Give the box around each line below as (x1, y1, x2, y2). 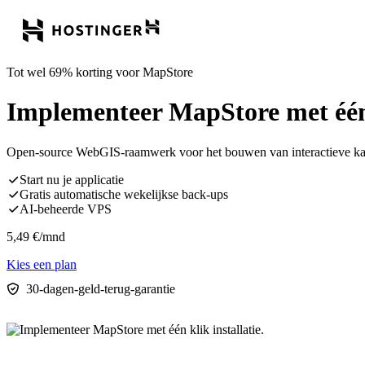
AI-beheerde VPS (20, 201, 112, 216)
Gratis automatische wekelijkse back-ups (20, 187, 228, 201)
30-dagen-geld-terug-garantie (26, 281, 175, 296)
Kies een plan (7, 257, 77, 271)
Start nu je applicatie (20, 172, 124, 187)
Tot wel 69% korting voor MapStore (7, 65, 193, 79)
